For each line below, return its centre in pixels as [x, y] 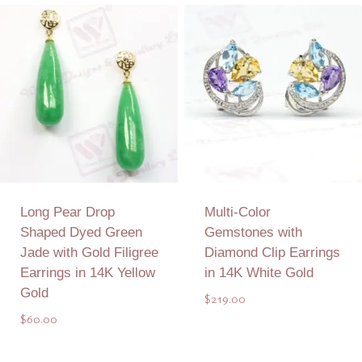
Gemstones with [253, 233]
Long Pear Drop [67, 213]
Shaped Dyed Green [81, 233]
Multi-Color [237, 213]
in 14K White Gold [259, 273]
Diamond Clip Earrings [272, 253]
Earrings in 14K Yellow [87, 273]
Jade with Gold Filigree [89, 253]
